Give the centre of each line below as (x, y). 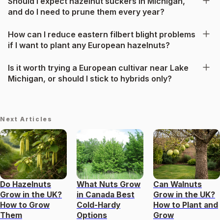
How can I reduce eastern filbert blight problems (102, 34)
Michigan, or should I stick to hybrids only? (90, 78)
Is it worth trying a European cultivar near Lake (98, 68)
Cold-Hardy (98, 205)
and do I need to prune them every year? (86, 12)
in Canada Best (106, 194)
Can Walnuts (178, 184)
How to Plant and (186, 205)
